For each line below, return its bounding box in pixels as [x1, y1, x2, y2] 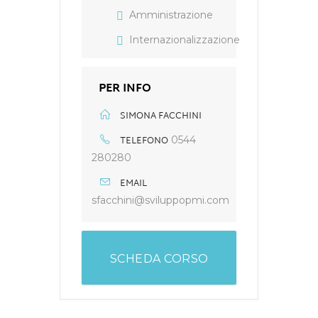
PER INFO [99, 79, 151, 99]
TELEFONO [120, 133, 168, 150]
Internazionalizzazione [129, 33, 240, 46]
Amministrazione [129, 9, 213, 21]
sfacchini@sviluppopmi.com [92, 194, 229, 207]
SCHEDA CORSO [109, 252, 209, 265]
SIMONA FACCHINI [120, 108, 202, 125]
